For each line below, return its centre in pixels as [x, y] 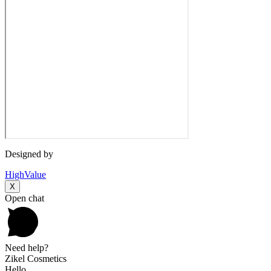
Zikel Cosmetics [36, 258]
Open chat [24, 198]
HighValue [25, 174]
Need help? [27, 247]
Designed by [29, 154]
